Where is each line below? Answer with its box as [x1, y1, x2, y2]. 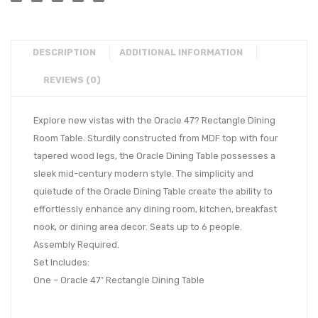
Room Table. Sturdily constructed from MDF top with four [33, 133, 278, 144]
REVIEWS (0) [43, 75, 101, 86]
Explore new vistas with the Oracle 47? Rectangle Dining [33, 115, 275, 126]
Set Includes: [33, 257, 89, 268]
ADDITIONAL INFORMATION [119, 47, 243, 58]
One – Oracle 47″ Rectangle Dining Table [33, 275, 204, 286]
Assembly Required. [33, 239, 119, 251]
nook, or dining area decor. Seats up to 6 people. [33, 221, 242, 233]
